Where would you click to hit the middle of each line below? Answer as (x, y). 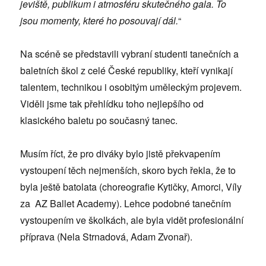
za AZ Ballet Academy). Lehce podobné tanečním (126, 204)
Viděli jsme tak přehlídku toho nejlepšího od (112, 104)
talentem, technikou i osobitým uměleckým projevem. (131, 87)
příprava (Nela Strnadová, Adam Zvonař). (107, 237)
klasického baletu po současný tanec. (99, 121)
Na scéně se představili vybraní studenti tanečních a (130, 54)
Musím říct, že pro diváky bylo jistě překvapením (121, 154)
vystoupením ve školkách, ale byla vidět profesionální (132, 220)
